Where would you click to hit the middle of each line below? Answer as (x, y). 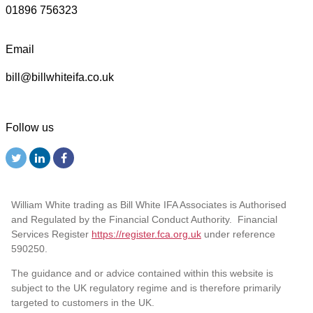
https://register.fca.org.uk (146, 234)
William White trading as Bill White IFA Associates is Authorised (149, 204)
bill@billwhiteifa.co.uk (60, 77)
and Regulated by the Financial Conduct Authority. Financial (144, 219)
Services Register (51, 234)
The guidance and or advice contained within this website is (142, 273)
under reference (238, 234)
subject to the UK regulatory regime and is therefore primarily (146, 287)
